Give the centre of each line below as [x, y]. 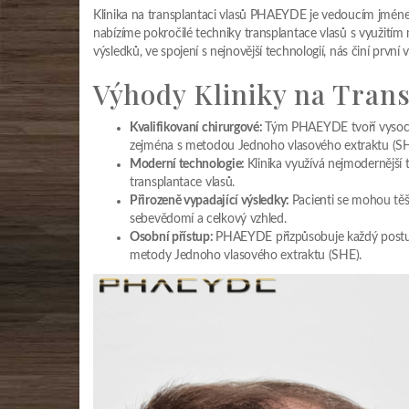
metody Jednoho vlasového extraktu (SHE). [246, 255]
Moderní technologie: [189, 164]
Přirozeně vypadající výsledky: [211, 200]
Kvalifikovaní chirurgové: [198, 127]
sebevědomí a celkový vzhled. [208, 219]
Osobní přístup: [173, 237]
